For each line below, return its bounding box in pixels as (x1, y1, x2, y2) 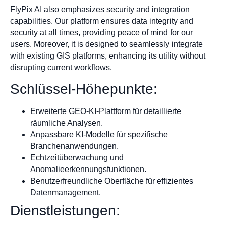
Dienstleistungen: (10, 202, 120, 218)
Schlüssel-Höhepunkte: (10, 81, 157, 97)
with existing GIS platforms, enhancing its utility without (10, 51, 205, 61)
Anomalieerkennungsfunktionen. (30, 164, 146, 174)
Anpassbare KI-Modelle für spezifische (30, 130, 168, 139)
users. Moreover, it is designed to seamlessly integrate (10, 40, 203, 49)
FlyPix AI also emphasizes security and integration (10, 5, 190, 14)
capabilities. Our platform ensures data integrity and (10, 17, 193, 26)
